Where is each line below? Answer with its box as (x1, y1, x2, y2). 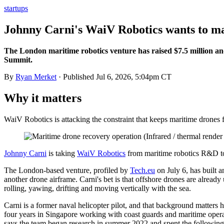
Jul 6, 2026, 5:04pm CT (96, 72, 171, 81)
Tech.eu (130, 165, 155, 174)
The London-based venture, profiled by (4, 165, 130, 174)
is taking (46, 148, 77, 157)
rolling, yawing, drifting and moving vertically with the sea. (4, 183, 191, 192)
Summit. (4, 55, 32, 64)
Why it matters (4, 91, 81, 104)
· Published (56, 72, 96, 81)
